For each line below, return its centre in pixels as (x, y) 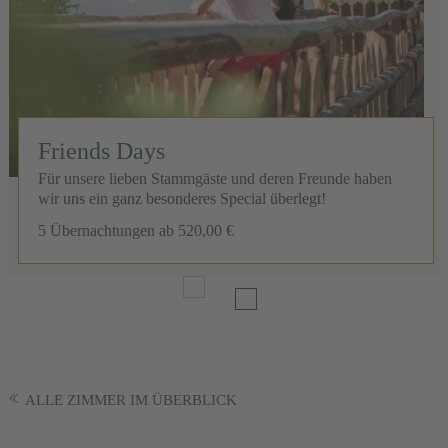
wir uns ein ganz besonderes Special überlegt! (181, 199)
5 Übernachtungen (96, 231)
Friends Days (101, 151)
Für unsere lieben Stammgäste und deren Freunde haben (214, 179)
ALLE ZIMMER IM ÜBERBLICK (130, 399)
